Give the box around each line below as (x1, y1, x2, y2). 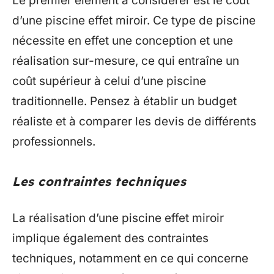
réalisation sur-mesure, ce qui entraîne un (12, 54, 239, 68)
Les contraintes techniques (12, 174, 186, 190)
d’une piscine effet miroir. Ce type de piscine (12, 13, 256, 28)
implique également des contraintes (12, 231, 209, 245)
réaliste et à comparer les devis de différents (12, 114, 256, 129)
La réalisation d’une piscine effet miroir (12, 210, 224, 225)
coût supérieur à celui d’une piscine (12, 74, 206, 89)
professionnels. (12, 135, 95, 149)
